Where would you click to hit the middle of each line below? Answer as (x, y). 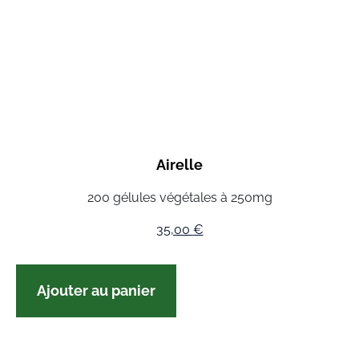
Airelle (179, 165)
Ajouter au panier (96, 291)
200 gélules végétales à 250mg (179, 198)
